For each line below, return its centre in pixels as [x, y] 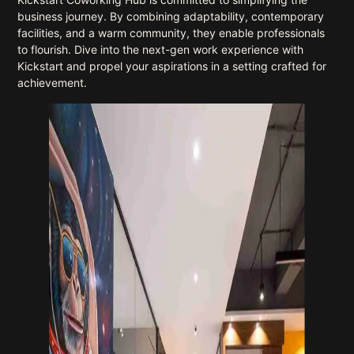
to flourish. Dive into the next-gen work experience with [161, 49]
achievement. [53, 83]
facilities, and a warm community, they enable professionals [171, 33]
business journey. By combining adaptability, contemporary [171, 16]
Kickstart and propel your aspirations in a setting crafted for [172, 66]
